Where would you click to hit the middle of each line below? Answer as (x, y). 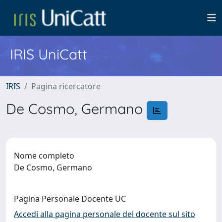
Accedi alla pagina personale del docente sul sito (105, 214)
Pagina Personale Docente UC (70, 198)
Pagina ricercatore (66, 86)
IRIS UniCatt (49, 54)
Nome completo (44, 155)
